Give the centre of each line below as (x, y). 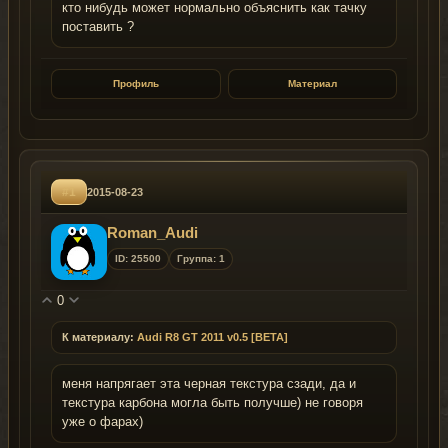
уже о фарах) (102, 422)
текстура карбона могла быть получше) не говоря (212, 403)
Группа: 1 (201, 259)
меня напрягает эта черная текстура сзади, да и (209, 384)
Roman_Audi (152, 233)
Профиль (135, 84)
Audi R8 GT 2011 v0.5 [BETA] (212, 337)
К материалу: (98, 337)
